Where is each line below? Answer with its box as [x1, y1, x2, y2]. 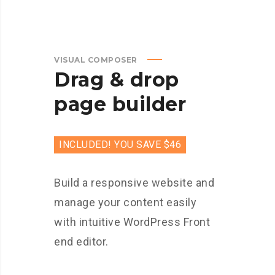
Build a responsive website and [54, 176, 214, 189]
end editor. [54, 235, 109, 248]
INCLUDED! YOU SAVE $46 [59, 139, 181, 150]
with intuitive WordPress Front [54, 215, 210, 228]
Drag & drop [54, 68, 179, 91]
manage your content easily [54, 196, 196, 209]
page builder [54, 92, 186, 116]
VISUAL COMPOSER [54, 55, 137, 64]
